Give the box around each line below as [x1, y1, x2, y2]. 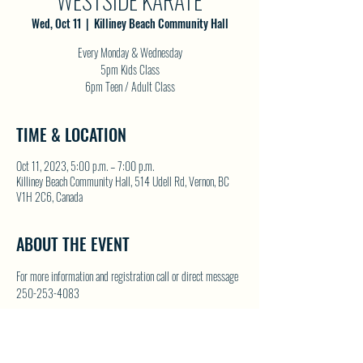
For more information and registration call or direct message [16, 267, 241, 284]
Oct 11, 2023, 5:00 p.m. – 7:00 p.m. [16, 157, 154, 174]
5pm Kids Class [100, 61, 160, 78]
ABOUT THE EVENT [16, 232, 130, 256]
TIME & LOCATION [16, 122, 126, 147]
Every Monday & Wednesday [77, 44, 182, 61]
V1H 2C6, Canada [16, 188, 83, 205]
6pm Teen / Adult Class [84, 78, 175, 95]
